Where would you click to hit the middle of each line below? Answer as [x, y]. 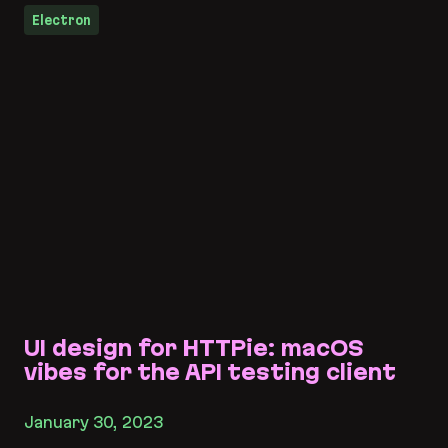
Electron [61, 20]
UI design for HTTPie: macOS [194, 348]
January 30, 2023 [93, 422]
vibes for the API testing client [210, 372]
